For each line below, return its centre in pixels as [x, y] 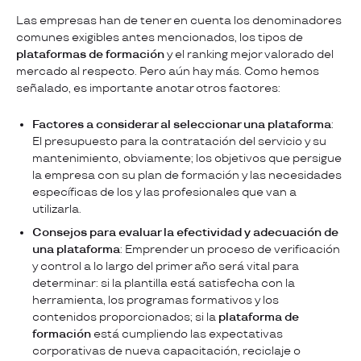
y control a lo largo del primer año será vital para [166, 266]
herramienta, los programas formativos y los [156, 300]
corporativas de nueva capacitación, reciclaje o [166, 351]
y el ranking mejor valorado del [249, 54]
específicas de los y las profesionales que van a [164, 192]
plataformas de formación [90, 54]
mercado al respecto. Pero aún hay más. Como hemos [168, 71]
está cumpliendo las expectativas [187, 334]
